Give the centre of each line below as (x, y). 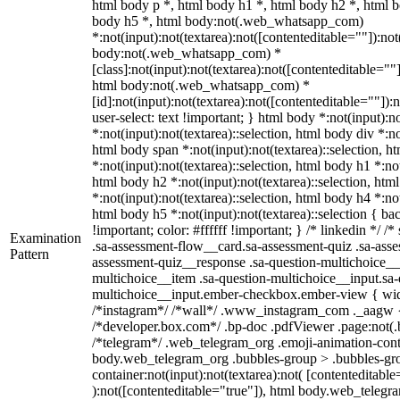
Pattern (29, 254)
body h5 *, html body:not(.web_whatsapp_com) (228, 21)
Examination (46, 238)
